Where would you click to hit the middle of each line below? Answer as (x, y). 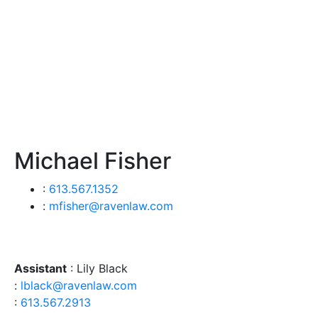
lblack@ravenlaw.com (79, 285)
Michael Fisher (93, 161)
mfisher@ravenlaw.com (111, 206)
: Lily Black (97, 268)
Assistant (40, 268)
